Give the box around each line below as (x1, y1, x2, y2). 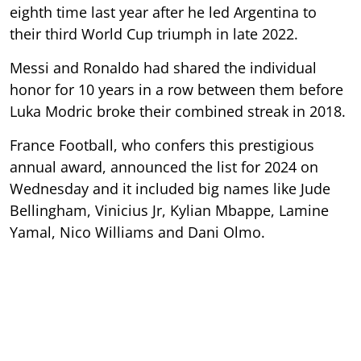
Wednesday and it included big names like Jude (10, 178, 330, 198)
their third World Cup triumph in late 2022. (10, 23, 298, 44)
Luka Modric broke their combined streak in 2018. (10, 101, 346, 121)
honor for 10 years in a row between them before (10, 79, 343, 99)
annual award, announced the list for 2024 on (10, 156, 318, 176)
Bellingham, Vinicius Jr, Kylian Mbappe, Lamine (10, 200, 329, 220)
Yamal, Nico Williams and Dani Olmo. (10, 222, 265, 242)
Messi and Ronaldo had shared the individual (10, 57, 317, 77)
